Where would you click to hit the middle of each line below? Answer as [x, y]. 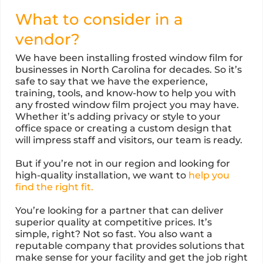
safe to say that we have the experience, [112, 81]
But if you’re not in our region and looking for [123, 163]
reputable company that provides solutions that [130, 245]
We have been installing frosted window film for [129, 58]
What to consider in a [99, 19]
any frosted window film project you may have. [127, 104]
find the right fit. [54, 187]
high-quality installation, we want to [102, 175]
